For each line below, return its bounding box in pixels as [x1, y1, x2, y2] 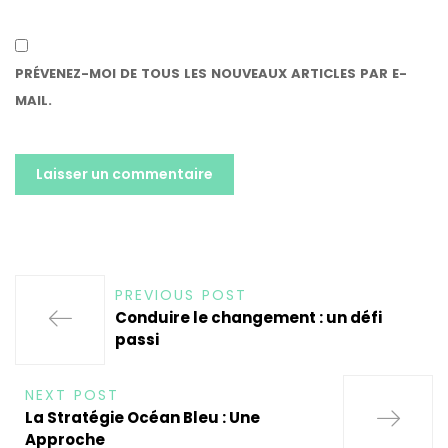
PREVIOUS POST [115, 284, 247, 305]
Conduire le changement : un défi [115, 306, 382, 328]
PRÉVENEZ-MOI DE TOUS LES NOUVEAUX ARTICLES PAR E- [15, 63, 407, 83]
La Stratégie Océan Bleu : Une [25, 406, 260, 428]
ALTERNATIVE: [15, 258, 110, 278]
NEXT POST [25, 384, 119, 405]
